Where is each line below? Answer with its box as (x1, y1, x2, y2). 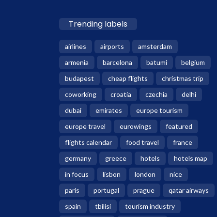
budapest (65, 74, 94, 82)
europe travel (65, 122, 106, 130)
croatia (110, 90, 131, 98)
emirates (95, 106, 122, 114)
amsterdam (138, 42, 172, 50)
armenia (65, 58, 89, 66)
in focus (65, 170, 89, 178)
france (173, 138, 192, 146)
